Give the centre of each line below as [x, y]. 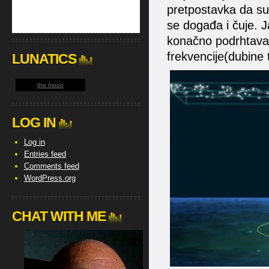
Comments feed [51, 166]
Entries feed [45, 154]
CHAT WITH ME [59, 216]
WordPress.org [50, 178]
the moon [50, 85]
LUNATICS [44, 59]
